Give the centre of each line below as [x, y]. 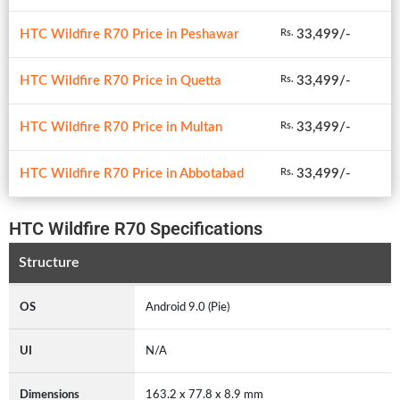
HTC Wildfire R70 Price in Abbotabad [132, 173]
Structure [49, 263]
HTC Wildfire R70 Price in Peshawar [129, 34]
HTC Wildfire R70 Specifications [136, 228]
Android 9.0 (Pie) [187, 307]
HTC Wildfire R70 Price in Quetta [121, 80]
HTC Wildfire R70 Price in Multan [121, 127]
